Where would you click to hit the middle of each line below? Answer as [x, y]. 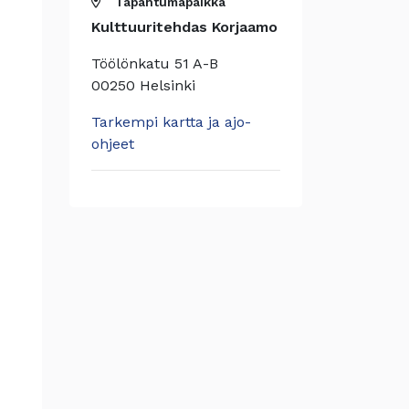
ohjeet [113, 144]
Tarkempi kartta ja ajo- [171, 122]
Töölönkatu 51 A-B [155, 63]
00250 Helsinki [143, 85]
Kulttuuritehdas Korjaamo [184, 27]
